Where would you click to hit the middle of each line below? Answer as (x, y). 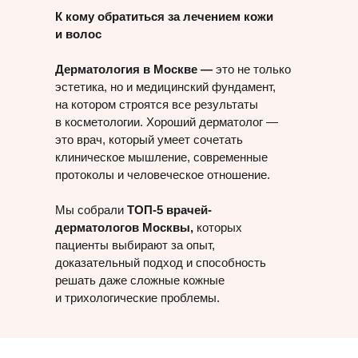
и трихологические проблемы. (137, 298)
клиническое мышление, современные (161, 157)
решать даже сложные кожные (140, 280)
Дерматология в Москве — (134, 69)
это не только (252, 69)
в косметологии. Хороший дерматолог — (167, 122)
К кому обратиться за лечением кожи (164, 16)
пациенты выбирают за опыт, (135, 245)
